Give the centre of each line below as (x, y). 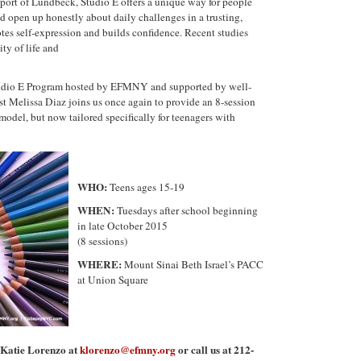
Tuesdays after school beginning (186, 210)
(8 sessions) (102, 241)
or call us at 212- (215, 350)
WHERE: (100, 264)
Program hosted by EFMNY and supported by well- (138, 86)
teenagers (192, 117)
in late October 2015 (122, 226)
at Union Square (113, 280)
